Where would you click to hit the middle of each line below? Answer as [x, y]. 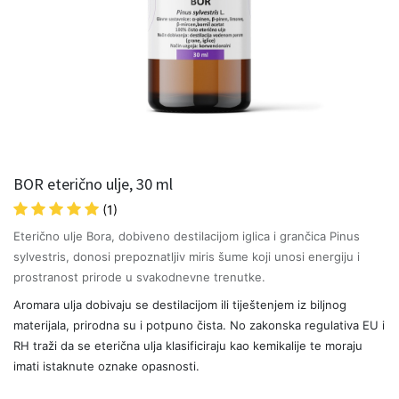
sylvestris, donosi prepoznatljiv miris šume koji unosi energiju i [187, 256]
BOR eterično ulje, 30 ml [93, 184]
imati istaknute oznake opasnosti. [106, 366]
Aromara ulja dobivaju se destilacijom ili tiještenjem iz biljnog [180, 305]
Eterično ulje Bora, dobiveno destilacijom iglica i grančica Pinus [187, 236]
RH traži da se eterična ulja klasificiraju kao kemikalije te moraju [188, 346]
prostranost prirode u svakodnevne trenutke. [139, 277]
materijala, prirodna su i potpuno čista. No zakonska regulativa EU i [199, 325]
